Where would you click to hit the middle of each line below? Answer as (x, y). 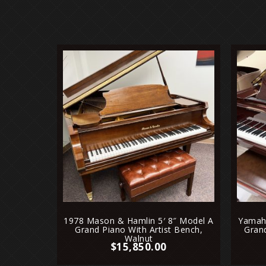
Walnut (139, 239)
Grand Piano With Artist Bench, (139, 230)
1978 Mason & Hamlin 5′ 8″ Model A (139, 221)
